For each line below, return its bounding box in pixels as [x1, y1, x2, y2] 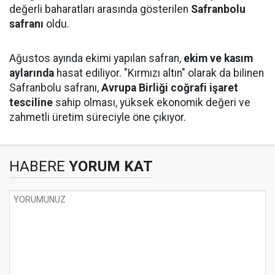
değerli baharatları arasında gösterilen [9, 3, 191, 15]
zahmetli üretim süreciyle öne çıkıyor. [9, 111, 186, 123]
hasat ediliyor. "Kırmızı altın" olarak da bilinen [54, 67, 264, 79]
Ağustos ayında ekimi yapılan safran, [9, 52, 184, 64]
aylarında [9, 67, 54, 79]
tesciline [9, 96, 53, 109]
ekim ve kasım [184, 52, 253, 64]
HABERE [9, 158, 65, 175]
